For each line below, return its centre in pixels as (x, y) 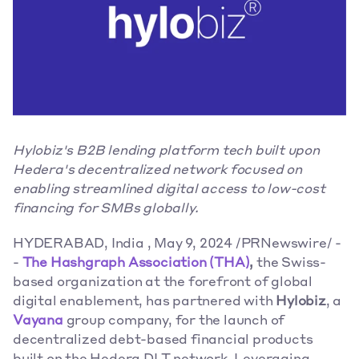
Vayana (38, 321)
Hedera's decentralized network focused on (157, 171)
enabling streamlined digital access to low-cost (169, 190)
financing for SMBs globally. (106, 209)
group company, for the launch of (174, 321)
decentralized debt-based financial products (163, 341)
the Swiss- (290, 264)
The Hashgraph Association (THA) (136, 264)
